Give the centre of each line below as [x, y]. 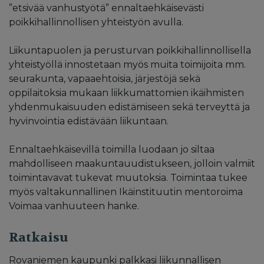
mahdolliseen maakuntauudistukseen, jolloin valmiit [132, 163]
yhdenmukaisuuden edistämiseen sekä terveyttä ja [129, 107]
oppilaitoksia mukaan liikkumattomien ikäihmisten [126, 93]
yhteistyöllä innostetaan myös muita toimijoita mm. [127, 64]
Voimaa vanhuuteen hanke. [74, 206]
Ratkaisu [39, 237]
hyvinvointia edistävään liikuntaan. [89, 121]
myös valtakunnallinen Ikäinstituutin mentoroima [126, 192]
